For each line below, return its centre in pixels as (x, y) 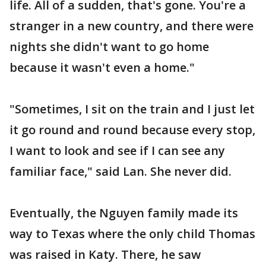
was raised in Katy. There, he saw (105, 254)
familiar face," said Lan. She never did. (121, 171)
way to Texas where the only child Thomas (132, 234)
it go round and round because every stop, (132, 130)
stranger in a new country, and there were (132, 26)
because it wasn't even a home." (102, 67)
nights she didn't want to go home (109, 47)
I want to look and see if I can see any (117, 151)
